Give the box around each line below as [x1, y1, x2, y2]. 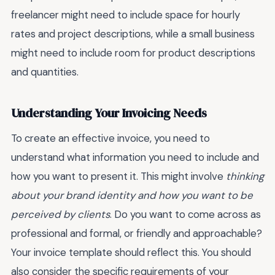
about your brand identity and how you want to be [11, 188, 253, 203]
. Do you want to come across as [110, 207, 261, 222]
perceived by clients [11, 207, 110, 222]
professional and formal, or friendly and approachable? [11, 227, 262, 241]
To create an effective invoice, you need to [11, 131, 210, 145]
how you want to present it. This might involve [11, 169, 226, 184]
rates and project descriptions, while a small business [11, 27, 255, 41]
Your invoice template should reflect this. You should [11, 246, 251, 260]
